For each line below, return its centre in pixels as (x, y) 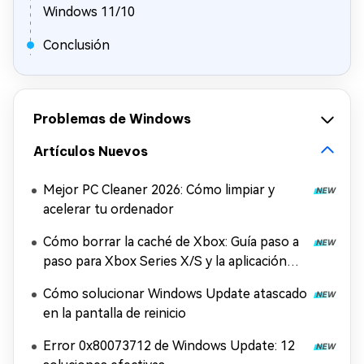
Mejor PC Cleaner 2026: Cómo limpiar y (159, 190)
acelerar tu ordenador (108, 209)
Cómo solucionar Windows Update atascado (175, 294)
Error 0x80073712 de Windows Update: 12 (169, 346)
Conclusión (76, 45)
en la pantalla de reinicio (115, 313)
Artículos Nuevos (91, 151)
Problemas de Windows (112, 119)
